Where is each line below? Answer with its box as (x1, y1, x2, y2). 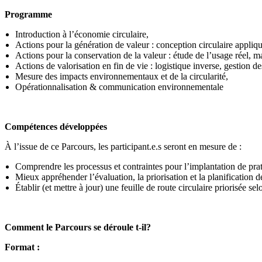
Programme (5, 9, 54, 19)
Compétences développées (5, 122, 107, 132)
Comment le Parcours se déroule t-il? (5, 222, 153, 232)
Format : (5, 242, 40, 252)
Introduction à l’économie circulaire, (15, 29, 149, 39)
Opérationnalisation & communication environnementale (15, 82, 223, 92)
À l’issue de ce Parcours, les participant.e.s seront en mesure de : (5, 142, 244, 151)
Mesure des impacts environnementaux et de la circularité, (15, 71, 228, 81)
